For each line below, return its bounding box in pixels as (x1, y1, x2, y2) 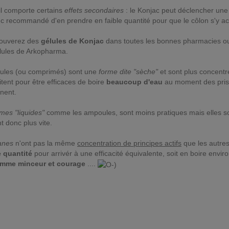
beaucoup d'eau (106, 78, 163, 86)
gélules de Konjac (41, 37, 104, 45)
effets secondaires (64, 6, 124, 15)
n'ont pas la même (13, 139, 77, 148)
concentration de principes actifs (77, 139, 181, 148)
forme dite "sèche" (99, 67, 158, 76)
